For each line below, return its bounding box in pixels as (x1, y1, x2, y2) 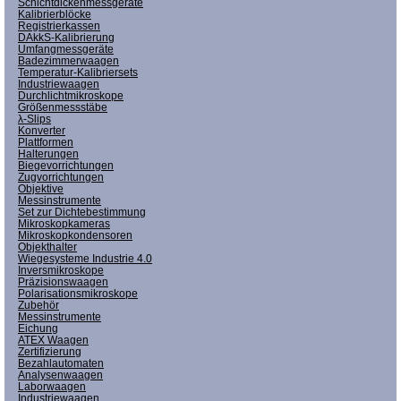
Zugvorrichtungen (18, 170, 104, 183)
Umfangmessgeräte (18, 42, 114, 55)
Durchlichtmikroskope (18, 89, 124, 102)
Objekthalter (18, 240, 77, 253)
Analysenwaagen (18, 368, 103, 381)
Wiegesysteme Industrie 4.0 (18, 252, 152, 265)
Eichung (18, 321, 58, 335)
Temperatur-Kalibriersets (18, 65, 138, 79)
